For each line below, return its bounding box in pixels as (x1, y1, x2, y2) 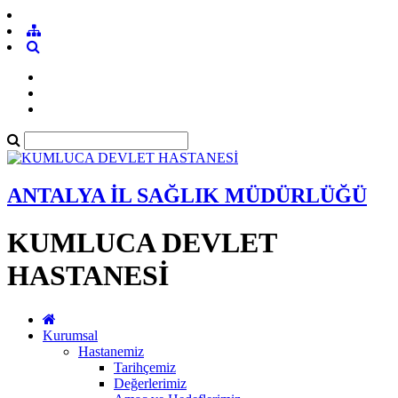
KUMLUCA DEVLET (7, 227, 276, 259)
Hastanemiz (78, 343, 144, 359)
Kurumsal (43, 327, 98, 343)
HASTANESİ (7, 259, 169, 292)
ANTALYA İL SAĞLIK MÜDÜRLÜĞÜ (7, 183, 367, 207)
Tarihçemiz (114, 359, 176, 375)
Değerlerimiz (114, 375, 187, 391)
